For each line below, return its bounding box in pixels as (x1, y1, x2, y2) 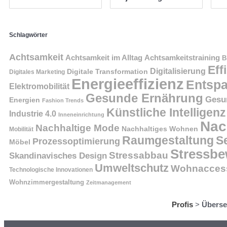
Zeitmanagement (86, 179, 131, 185)
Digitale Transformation (67, 67, 148, 75)
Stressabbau (109, 149, 168, 161)
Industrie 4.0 (9, 108, 56, 118)
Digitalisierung (150, 66, 206, 75)
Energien (9, 95, 40, 104)
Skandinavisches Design (9, 150, 107, 161)
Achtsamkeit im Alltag (65, 53, 142, 62)
